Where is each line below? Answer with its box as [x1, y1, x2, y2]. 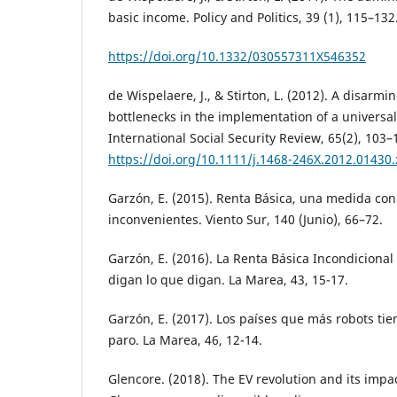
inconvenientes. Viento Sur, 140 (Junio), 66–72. [108, 211, 383, 228]
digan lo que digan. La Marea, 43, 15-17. [108, 271, 348, 289]
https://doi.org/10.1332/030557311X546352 [108, 47, 366, 65]
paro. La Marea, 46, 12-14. [108, 331, 262, 349]
